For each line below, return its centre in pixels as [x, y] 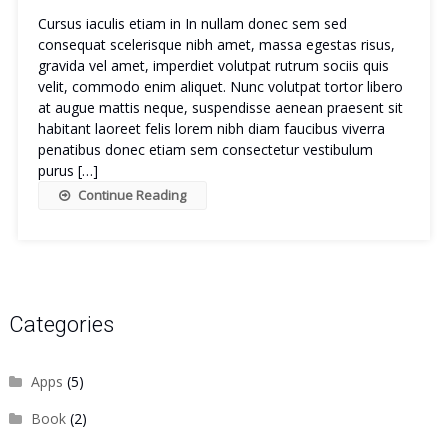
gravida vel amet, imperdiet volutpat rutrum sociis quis [213, 65]
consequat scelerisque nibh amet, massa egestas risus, [216, 44]
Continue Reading [131, 195]
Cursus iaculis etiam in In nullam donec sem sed [192, 23]
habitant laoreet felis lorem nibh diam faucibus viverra [211, 128]
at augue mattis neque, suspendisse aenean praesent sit [220, 107]
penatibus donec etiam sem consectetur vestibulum [205, 149]
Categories [61, 324]
